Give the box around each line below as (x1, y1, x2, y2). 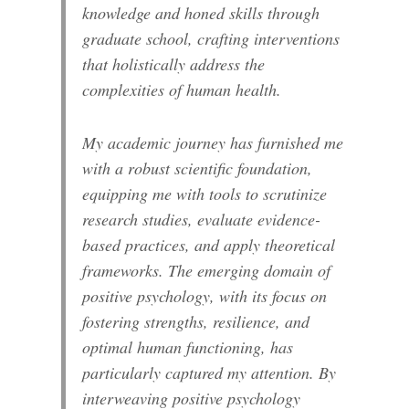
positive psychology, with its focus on (82, 284, 328, 307)
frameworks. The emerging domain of (82, 258, 331, 281)
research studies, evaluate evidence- (82, 207, 321, 230)
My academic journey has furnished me (82, 131, 344, 153)
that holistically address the (82, 53, 266, 76)
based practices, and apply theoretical (82, 233, 336, 256)
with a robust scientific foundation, (82, 156, 313, 179)
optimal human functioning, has (82, 335, 294, 358)
